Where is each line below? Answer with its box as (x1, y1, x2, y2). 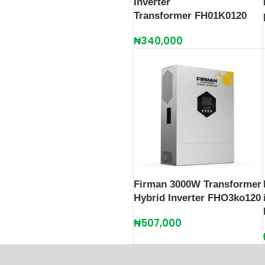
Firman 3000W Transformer (134, 178, 261, 190)
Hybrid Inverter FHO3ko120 (134, 192, 261, 203)
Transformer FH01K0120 (134, 9, 247, 21)
